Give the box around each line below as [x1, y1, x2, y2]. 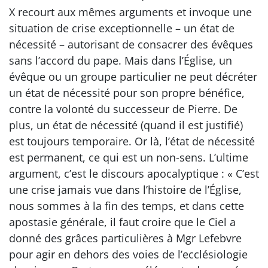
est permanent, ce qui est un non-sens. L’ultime [9, 150, 248, 165]
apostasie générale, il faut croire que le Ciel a [9, 215, 236, 230]
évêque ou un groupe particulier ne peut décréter [9, 69, 257, 84]
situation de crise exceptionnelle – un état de [9, 21, 234, 36]
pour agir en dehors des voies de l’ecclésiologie [9, 247, 248, 262]
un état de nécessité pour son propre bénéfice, [9, 86, 245, 100]
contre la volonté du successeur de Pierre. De [9, 102, 237, 117]
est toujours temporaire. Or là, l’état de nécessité [9, 134, 255, 149]
